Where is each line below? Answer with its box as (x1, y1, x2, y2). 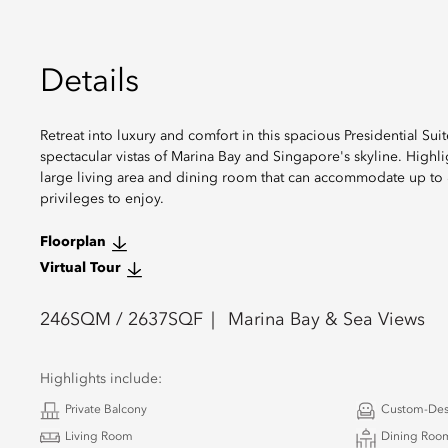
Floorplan (40, 235, 106, 249)
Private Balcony (65, 404, 147, 416)
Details (40, 67, 139, 99)
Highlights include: (40, 372, 162, 386)
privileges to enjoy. (40, 192, 164, 206)
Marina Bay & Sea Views (228, 311, 425, 329)
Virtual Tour (40, 261, 121, 275)
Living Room (65, 431, 133, 443)
